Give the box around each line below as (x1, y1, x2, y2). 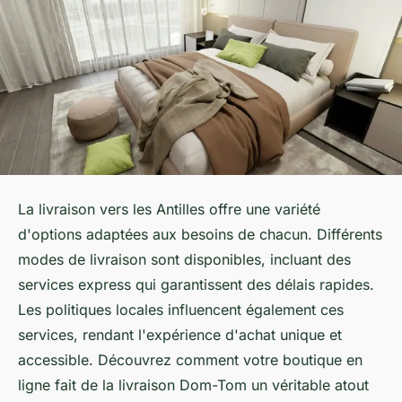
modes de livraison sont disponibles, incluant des (18, 250, 351, 268)
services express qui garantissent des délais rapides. (18, 275, 374, 293)
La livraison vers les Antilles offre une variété (18, 200, 320, 218)
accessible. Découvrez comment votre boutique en (18, 351, 363, 369)
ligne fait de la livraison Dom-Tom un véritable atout (18, 376, 369, 394)
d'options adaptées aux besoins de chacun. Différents (18, 225, 382, 243)
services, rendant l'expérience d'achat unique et (18, 326, 342, 344)
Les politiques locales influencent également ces (18, 301, 344, 319)
